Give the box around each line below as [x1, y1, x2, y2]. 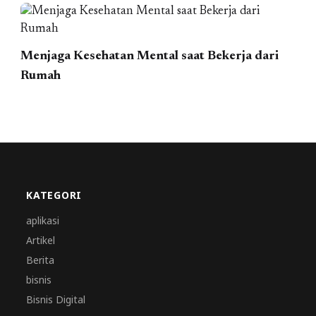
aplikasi [26, 214, 60, 227]
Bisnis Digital [26, 293, 86, 306]
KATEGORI [26, 188, 82, 202]
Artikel [26, 233, 56, 247]
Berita [26, 253, 55, 267]
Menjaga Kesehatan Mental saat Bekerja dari [20, 50, 279, 63]
